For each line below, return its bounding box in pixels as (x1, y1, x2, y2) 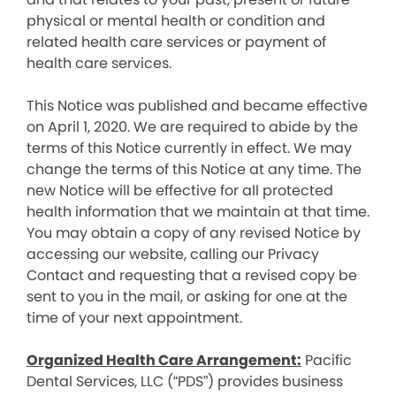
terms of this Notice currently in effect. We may (27, 138, 352, 158)
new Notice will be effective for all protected (27, 180, 333, 201)
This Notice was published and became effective (27, 95, 368, 116)
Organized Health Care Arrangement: (27, 350, 301, 370)
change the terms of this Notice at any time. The (27, 159, 362, 179)
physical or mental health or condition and (27, 11, 325, 31)
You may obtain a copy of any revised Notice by (27, 223, 361, 243)
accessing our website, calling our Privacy (27, 244, 319, 264)
